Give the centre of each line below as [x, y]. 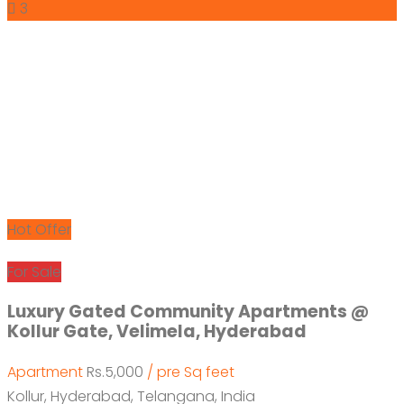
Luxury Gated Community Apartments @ [188, 311]
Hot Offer [39, 229]
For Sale [34, 271]
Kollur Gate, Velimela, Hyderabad [157, 331]
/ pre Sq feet [191, 372]
